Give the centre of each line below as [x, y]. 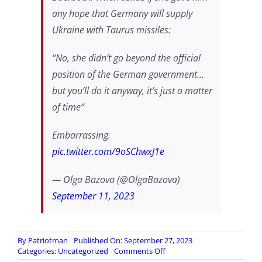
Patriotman [48, 240]
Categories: [37, 251]
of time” [68, 107]
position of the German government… [128, 74]
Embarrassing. [81, 135]
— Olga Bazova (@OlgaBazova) [116, 179]
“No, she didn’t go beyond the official [126, 58]
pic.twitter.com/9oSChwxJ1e [108, 151]
